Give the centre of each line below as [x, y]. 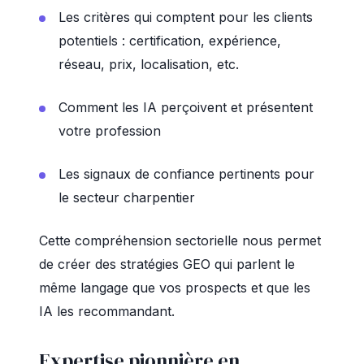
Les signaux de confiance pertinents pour [186, 174]
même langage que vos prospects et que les [175, 288]
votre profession [110, 131]
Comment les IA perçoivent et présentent [186, 107]
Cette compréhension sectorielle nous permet [180, 240]
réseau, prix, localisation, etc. [149, 64]
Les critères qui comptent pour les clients [186, 17]
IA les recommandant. [107, 311]
